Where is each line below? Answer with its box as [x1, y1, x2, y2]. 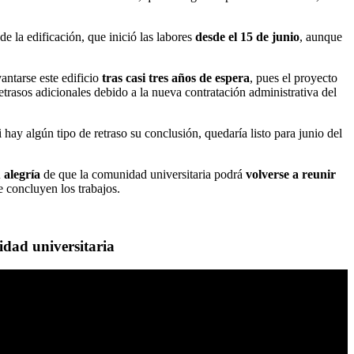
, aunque [299, 29, 342, 43]
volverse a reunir [246, 167, 336, 181]
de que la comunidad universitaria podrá [40, 167, 246, 181]
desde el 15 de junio [195, 29, 299, 43]
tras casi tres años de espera [102, 70, 250, 85]
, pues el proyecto [250, 70, 337, 85]
